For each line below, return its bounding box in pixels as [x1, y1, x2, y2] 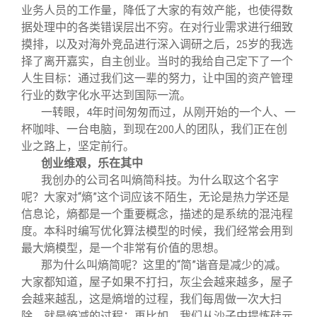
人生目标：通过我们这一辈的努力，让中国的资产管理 [21, 71, 293, 85]
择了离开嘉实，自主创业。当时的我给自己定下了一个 [21, 54, 293, 68]
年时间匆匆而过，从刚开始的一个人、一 [92, 105, 296, 119]
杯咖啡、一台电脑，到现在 [21, 122, 157, 136]
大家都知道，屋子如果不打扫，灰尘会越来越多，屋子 [21, 275, 293, 289]
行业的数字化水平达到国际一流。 [21, 88, 191, 102]
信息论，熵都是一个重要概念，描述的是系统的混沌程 [21, 207, 293, 221]
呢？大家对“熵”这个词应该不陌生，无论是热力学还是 [21, 190, 289, 204]
